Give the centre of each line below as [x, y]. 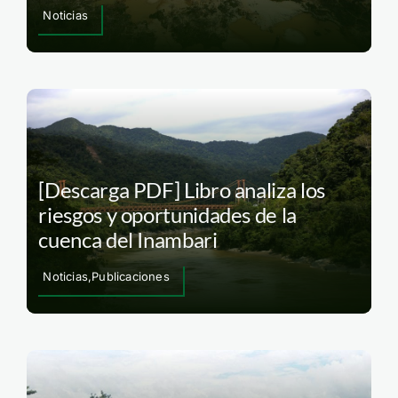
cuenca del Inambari [128, 239]
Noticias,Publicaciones [106, 276]
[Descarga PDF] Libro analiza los [182, 189]
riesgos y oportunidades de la [167, 214]
